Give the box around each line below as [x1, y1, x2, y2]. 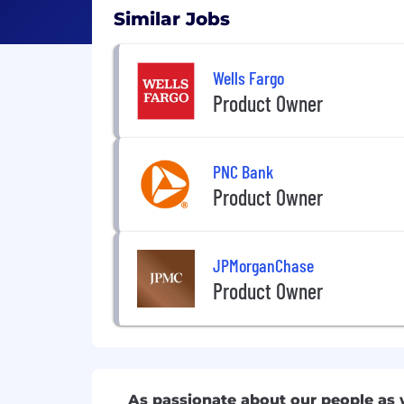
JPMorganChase [213, 253, 314, 276]
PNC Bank [213, 160, 273, 182]
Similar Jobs [114, 8, 230, 30]
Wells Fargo [213, 66, 284, 88]
